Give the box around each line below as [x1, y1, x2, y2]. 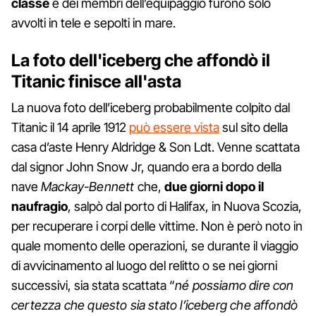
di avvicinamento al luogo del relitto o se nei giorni [11, 257, 277, 273]
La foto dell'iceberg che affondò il [11, 49, 270, 71]
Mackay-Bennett [41, 178, 135, 194]
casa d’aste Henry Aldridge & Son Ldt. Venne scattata [11, 139, 300, 154]
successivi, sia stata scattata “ [11, 277, 175, 293]
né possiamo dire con [175, 277, 294, 293]
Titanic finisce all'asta [11, 71, 181, 92]
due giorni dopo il [164, 178, 264, 194]
